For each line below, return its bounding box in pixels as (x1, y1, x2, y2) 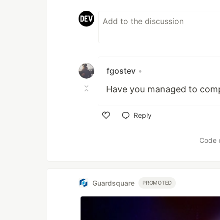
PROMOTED (142, 179, 172, 186)
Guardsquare (92, 178, 135, 187)
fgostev (107, 66, 136, 76)
